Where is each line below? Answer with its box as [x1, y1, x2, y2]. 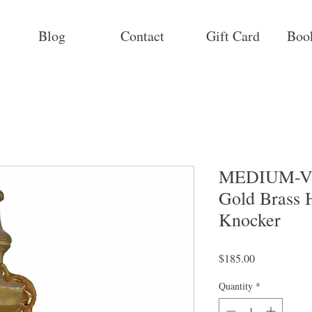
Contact [120, 26, 164, 45]
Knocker [219, 208, 281, 232]
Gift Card [205, 26, 260, 45]
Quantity [219, 279, 253, 293]
